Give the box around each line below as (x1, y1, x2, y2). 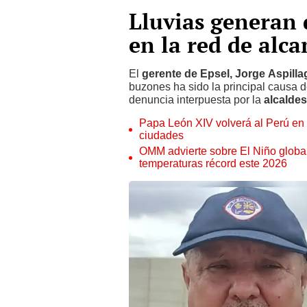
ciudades (139, 129, 184, 142)
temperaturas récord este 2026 (139, 157, 287, 170)
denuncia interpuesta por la (129, 93, 264, 106)
